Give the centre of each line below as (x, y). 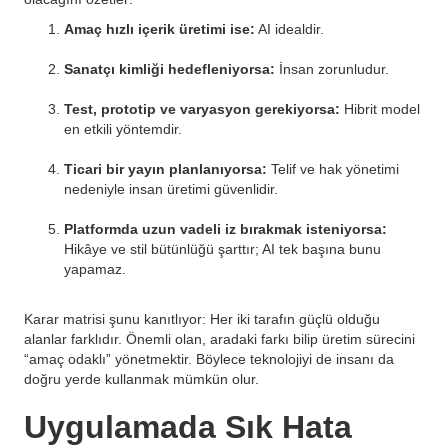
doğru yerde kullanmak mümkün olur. (141, 379)
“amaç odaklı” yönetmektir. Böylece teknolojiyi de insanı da (209, 359)
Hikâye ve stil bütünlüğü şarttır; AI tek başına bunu (222, 249)
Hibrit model (380, 109)
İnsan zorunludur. (332, 69)
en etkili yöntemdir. (123, 129)
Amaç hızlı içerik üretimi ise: (159, 29)
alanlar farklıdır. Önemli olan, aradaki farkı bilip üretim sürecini (219, 339)
